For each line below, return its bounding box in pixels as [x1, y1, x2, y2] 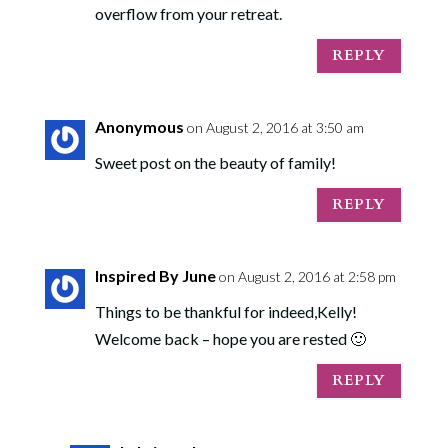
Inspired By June [94, 265, 216, 285]
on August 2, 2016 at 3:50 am [186, 118, 364, 136]
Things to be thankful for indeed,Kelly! [94, 301, 357, 321]
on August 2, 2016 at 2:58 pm [218, 267, 396, 285]
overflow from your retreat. [94, 3, 282, 23]
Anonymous [94, 116, 184, 136]
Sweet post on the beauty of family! [94, 152, 336, 172]
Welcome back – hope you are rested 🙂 [94, 328, 366, 348]
